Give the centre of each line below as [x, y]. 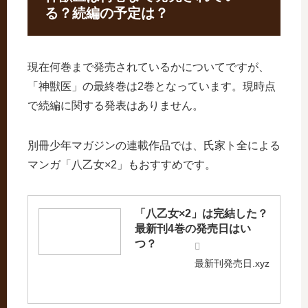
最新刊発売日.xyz [232, 264]
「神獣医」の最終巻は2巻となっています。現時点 [152, 87]
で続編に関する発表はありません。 [115, 106]
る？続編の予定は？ [107, 13]
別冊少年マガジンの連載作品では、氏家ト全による [154, 146]
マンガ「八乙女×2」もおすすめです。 [122, 165]
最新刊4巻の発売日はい [193, 229]
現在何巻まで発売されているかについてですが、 [148, 67]
